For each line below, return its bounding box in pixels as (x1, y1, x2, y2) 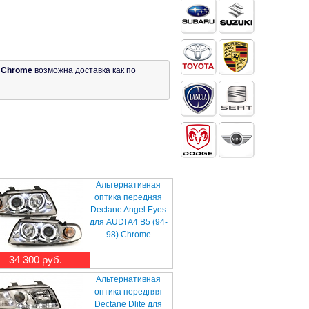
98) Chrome (106, 229, 151, 239)
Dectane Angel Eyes (90, 204, 166, 215)
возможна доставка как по (32, 65, 136, 75)
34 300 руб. (8, 254, 62, 266)
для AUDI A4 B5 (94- (89, 217, 168, 227)
